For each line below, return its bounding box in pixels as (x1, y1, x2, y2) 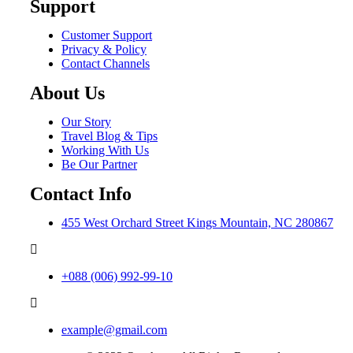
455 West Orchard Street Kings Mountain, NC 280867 (61, 215, 333, 229)
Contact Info (30, 183, 132, 204)
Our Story (61, 114, 111, 128)
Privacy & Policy (61, 42, 147, 56)
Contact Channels (61, 56, 150, 70)
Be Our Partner (61, 157, 137, 171)
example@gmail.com (61, 322, 167, 336)
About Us (30, 82, 105, 103)
